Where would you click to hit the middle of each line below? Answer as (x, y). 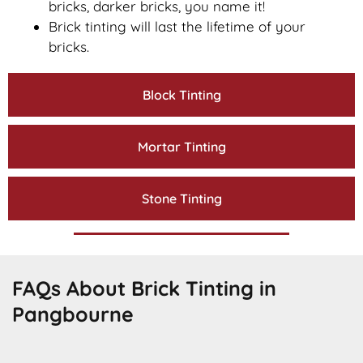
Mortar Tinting (181, 146)
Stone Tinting (181, 198)
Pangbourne (73, 314)
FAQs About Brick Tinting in (144, 288)
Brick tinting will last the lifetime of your (177, 26)
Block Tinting (181, 94)
